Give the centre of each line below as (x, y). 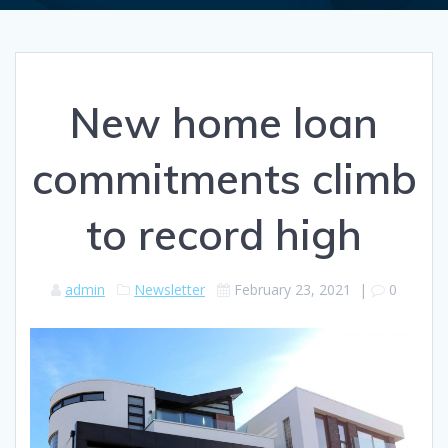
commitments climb (224, 179)
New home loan (224, 123)
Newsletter (169, 290)
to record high (224, 235)
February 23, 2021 (292, 290)
